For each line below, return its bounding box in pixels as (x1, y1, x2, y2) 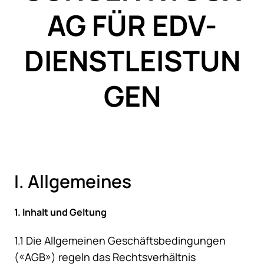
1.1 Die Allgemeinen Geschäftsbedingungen (14, 233, 226, 248)
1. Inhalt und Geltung (14, 206, 107, 219)
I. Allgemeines (14, 169, 131, 194)
